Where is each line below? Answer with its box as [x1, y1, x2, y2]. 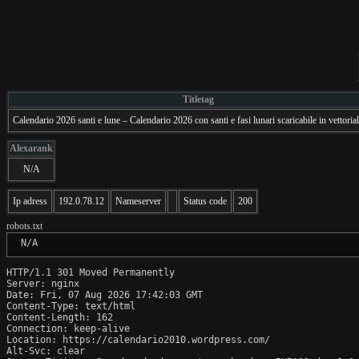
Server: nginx [6, 277, 79, 289]
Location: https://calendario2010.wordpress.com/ [6, 333, 270, 345]
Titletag [183, 93, 214, 105]
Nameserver [115, 195, 161, 207]
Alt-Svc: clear [6, 345, 85, 357]
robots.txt [6, 220, 42, 232]
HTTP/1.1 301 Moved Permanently [6, 266, 175, 278]
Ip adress [13, 195, 47, 207]
